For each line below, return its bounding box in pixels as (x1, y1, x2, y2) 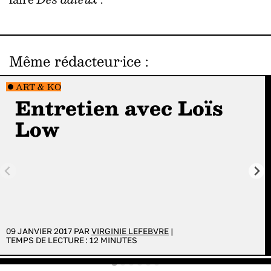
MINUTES (99, 235, 137, 245)
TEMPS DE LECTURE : (6, 235, 90, 245)
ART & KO (15, 80, 61, 94)
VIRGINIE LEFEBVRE (91, 226, 169, 236)
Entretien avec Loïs (15, 91, 223, 123)
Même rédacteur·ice (9, 49, 141, 73)
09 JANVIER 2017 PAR (6, 226, 91, 236)
